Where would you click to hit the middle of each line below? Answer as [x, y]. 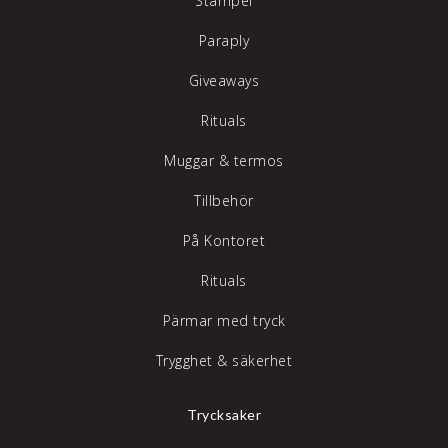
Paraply [224, 41]
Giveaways [224, 81]
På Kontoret [224, 241]
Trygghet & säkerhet [224, 361]
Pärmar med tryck [224, 321]
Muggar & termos [224, 161]
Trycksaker [224, 415]
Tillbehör [224, 201]
